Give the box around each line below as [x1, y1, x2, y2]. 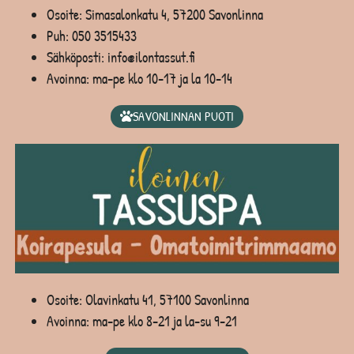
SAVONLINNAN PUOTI [133, 107, 234, 125]
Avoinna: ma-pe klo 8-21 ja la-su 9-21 [46, 311, 237, 332]
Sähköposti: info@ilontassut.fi [46, 47, 194, 67]
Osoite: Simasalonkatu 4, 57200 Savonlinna [46, 4, 263, 24]
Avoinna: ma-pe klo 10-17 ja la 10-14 [46, 68, 232, 88]
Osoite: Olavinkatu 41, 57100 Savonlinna [46, 290, 249, 311]
